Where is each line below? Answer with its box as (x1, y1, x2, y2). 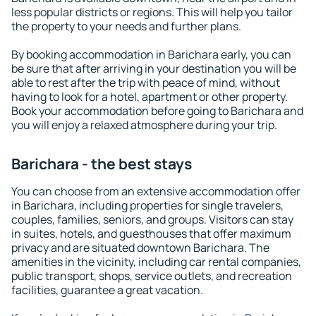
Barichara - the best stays (11, 154, 192, 174)
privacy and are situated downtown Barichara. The (11, 240, 269, 255)
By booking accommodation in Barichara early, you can (11, 47, 291, 62)
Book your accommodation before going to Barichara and (11, 103, 303, 119)
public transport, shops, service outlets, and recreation (11, 268, 292, 284)
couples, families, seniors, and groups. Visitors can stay (11, 212, 293, 227)
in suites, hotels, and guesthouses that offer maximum (11, 226, 291, 241)
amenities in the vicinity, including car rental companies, (11, 254, 301, 269)
